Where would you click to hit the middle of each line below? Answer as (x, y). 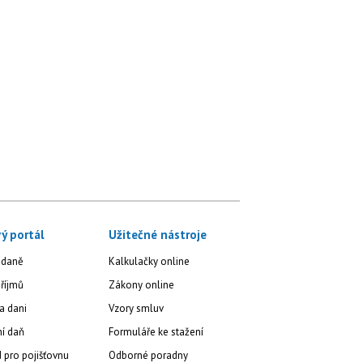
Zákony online (142, 284)
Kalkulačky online (149, 261)
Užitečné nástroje (158, 234)
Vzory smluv (137, 308)
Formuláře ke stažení (156, 331)
